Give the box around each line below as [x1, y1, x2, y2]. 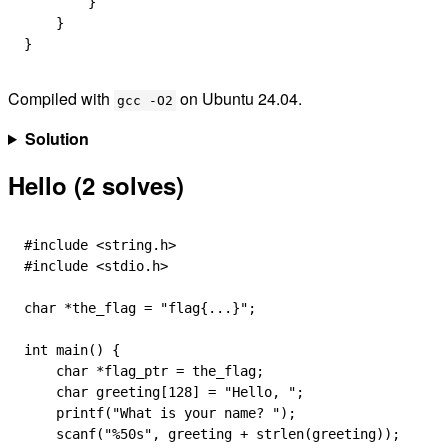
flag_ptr [104, 363, 176, 379]
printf [24, 405, 104, 421]
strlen [248, 426, 304, 442]
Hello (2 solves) [8, 168, 184, 202]
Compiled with [8, 87, 114, 110]
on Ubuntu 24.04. [176, 87, 302, 110]
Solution [24, 127, 89, 150]
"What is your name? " [112, 405, 280, 421]
